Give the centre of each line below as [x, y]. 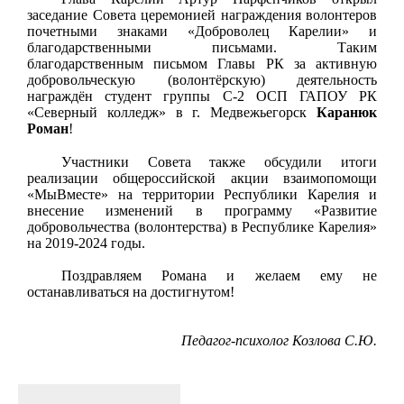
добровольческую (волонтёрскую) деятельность [202, 79]
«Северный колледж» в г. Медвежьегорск [172, 112]
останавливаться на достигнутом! [133, 292]
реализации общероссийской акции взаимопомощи [202, 178]
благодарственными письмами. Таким [202, 47]
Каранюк [347, 112]
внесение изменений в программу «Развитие [202, 210]
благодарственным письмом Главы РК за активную [202, 63]
